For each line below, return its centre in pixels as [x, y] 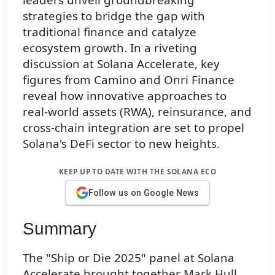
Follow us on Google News [144, 193]
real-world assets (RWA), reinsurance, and [137, 112]
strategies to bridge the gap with [114, 16]
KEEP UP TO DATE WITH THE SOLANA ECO [137, 172]
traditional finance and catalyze [110, 32]
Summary [60, 229]
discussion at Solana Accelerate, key [121, 64]
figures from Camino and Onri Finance [129, 80]
